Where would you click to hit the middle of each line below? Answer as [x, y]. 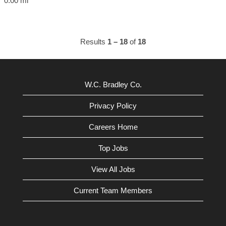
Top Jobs [113, 148]
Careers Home [113, 127]
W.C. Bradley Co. [113, 84]
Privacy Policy [113, 106]
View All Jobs [113, 169]
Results [94, 42]
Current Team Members [113, 190]
